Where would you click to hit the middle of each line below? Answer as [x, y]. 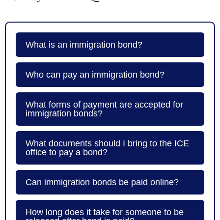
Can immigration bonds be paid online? [102, 182]
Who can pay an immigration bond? [95, 74]
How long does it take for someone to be [105, 212]
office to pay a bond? [67, 152]
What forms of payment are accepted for [104, 104]
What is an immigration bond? [84, 44]
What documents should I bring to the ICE [107, 143]
